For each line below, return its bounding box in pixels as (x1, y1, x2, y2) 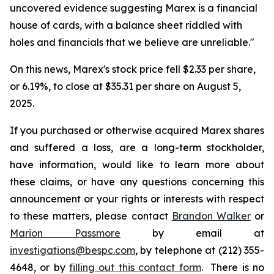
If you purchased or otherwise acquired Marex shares (10, 124, 264, 136)
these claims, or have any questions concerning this (10, 176, 264, 188)
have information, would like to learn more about (10, 158, 264, 171)
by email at (120, 227, 264, 239)
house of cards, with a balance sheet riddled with (10, 19, 242, 31)
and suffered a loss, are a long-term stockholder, (10, 141, 264, 154)
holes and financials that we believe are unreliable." (10, 36, 254, 48)
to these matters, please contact (10, 210, 172, 222)
